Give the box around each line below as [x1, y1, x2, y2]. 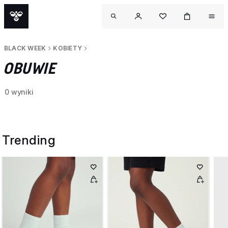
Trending [2, 133, 55, 148]
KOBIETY [53, 44, 82, 52]
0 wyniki [5, 88, 34, 96]
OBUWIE [3, 60, 55, 77]
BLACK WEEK [4, 44, 46, 52]
